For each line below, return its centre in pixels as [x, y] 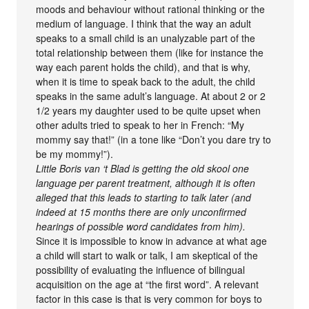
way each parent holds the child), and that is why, [143, 67]
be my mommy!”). [75, 153]
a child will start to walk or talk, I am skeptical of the [147, 255]
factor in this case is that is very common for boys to [149, 298]
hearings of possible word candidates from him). [141, 226]
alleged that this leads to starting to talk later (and [144, 197]
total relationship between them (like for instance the [150, 52]
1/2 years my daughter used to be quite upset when [149, 110]
